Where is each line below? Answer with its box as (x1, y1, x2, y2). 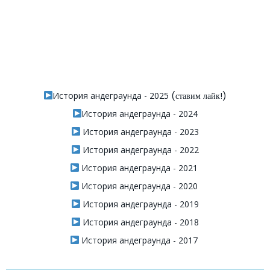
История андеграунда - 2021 (79, 162, 198, 174)
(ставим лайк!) (169, 89, 227, 102)
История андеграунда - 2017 (79, 234, 198, 246)
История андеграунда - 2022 (80, 143, 199, 155)
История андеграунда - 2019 (80, 198, 199, 210)
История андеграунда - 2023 (80, 125, 199, 137)
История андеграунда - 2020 (79, 180, 198, 192)
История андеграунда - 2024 (81, 107, 198, 119)
